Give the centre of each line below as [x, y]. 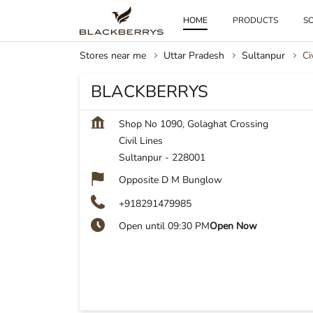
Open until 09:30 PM [164, 226]
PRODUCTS [256, 20]
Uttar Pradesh [194, 56]
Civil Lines [141, 141]
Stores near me [113, 56]
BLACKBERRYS [150, 92]
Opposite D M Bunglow [170, 180]
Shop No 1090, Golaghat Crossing [194, 124]
